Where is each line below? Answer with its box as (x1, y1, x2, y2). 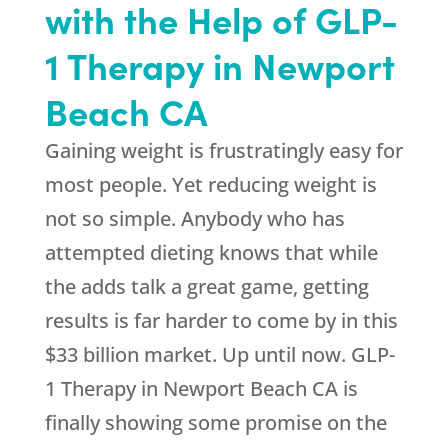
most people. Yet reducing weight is (44, 171, 377, 199)
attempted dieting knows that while (44, 239, 378, 267)
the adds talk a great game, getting (44, 273, 369, 301)
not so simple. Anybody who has (44, 205, 345, 233)
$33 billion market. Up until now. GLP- (44, 341, 395, 369)
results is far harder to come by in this (44, 307, 398, 335)
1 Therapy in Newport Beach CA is (44, 375, 358, 403)
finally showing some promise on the (44, 409, 387, 437)
